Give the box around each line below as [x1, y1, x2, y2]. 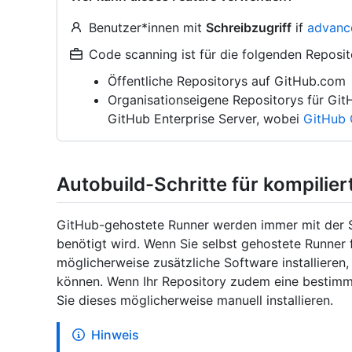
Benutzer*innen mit [89, 20, 206, 35]
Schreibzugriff [206, 20, 291, 35]
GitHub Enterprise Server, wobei [108, 111, 303, 126]
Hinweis [91, 327, 139, 343]
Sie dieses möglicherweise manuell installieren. [57, 292, 333, 309]
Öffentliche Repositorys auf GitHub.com [108, 73, 346, 89]
